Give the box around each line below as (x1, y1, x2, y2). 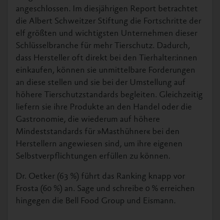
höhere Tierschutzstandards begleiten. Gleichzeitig (16, 90, 203, 100)
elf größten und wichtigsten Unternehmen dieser (16, 29, 197, 38)
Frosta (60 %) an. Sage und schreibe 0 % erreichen (16, 184, 195, 193)
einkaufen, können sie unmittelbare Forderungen (16, 66, 195, 75)
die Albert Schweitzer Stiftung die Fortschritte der (16, 17, 201, 26)
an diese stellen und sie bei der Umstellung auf (16, 78, 186, 87)
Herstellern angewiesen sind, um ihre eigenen (16, 139, 183, 149)
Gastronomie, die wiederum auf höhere (16, 115, 160, 124)
